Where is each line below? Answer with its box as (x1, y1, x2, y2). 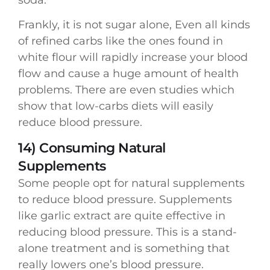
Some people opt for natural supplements (18, 177, 245, 190)
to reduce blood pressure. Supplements (18, 193, 232, 207)
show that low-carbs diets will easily (18, 99, 213, 113)
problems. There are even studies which (18, 83, 234, 96)
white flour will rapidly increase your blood (18, 50, 248, 64)
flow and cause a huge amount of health (18, 66, 239, 80)
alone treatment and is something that (18, 242, 230, 256)
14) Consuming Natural (18, 140, 166, 157)
